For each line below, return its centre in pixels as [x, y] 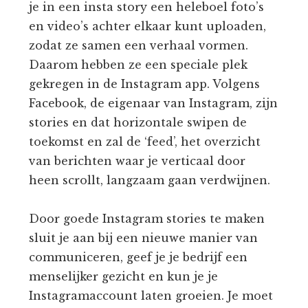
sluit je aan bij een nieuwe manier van [144, 238]
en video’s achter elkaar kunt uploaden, [148, 26]
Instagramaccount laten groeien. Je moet [151, 295]
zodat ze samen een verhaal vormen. [139, 45]
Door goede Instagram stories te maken [147, 218]
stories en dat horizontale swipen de [138, 122]
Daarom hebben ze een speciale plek [139, 64]
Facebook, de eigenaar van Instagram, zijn [154, 103]
